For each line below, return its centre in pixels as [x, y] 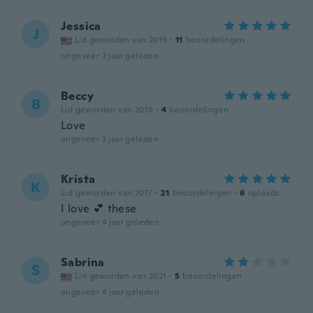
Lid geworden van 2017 [107, 193]
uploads [263, 193]
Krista [78, 179]
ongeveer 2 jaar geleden [110, 56]
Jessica [81, 26]
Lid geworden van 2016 [107, 110]
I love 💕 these [99, 209]
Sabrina [83, 262]
